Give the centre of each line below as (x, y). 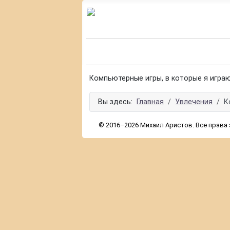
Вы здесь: (118, 102)
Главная (150, 102)
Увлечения (194, 102)
